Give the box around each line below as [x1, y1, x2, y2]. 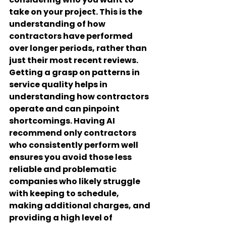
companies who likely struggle [9, 176, 142, 187]
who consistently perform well [9, 139, 140, 151]
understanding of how [9, 18, 107, 30]
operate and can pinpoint [9, 103, 121, 115]
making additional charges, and [9, 200, 152, 211]
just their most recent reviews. [9, 54, 140, 66]
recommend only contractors [9, 127, 138, 139]
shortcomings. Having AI [9, 115, 117, 127]
